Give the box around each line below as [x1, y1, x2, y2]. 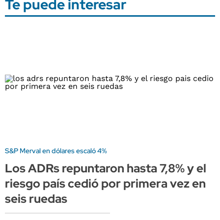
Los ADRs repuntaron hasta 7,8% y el [5, 161, 206, 176]
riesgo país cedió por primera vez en [5, 176, 206, 192]
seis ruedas [5, 191, 67, 207]
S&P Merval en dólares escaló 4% [5, 146, 107, 156]
